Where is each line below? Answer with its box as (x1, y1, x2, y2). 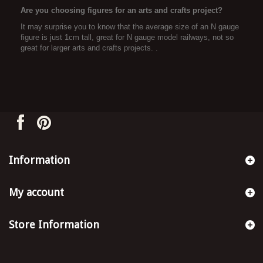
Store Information (9, 218, 99, 231)
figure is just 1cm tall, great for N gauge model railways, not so (21, 32, 234, 42)
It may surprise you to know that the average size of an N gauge (21, 22, 239, 31)
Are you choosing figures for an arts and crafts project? (21, 5, 222, 15)
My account (9, 186, 64, 199)
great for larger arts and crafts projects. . (21, 43, 158, 52)
